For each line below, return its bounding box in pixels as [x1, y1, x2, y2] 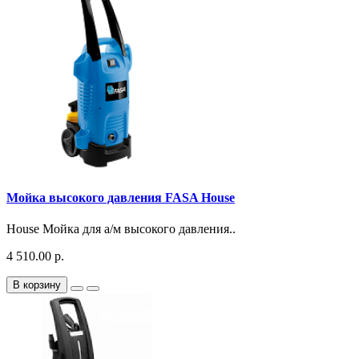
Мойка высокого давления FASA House [6, 191, 235, 205]
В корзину [13, 279, 61, 292]
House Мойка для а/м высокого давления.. [6, 222, 236, 236]
